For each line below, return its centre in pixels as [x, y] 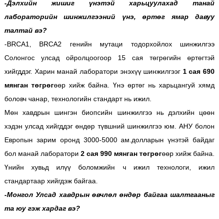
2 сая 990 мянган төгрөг [120, 153]
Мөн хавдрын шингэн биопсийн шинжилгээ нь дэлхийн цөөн [109, 112]
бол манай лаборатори [41, 153]
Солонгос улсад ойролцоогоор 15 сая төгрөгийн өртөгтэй [109, 57]
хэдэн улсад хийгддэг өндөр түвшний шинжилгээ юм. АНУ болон [109, 126]
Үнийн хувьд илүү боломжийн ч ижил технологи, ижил [109, 167]
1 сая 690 [199, 71]
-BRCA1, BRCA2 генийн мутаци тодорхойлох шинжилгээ [109, 44]
